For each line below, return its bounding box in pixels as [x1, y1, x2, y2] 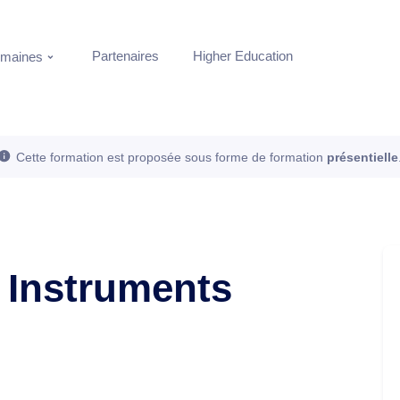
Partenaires [92, 47, 159, 63]
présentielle [327, 150, 398, 164]
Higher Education [193, 47, 293, 63]
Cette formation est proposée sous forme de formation [16, 150, 327, 164]
